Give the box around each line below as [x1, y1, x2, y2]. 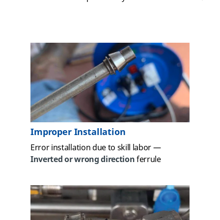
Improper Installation [30, 126, 126, 138]
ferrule [135, 154, 161, 165]
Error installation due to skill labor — [30, 142, 161, 154]
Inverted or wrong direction [30, 154, 135, 165]
